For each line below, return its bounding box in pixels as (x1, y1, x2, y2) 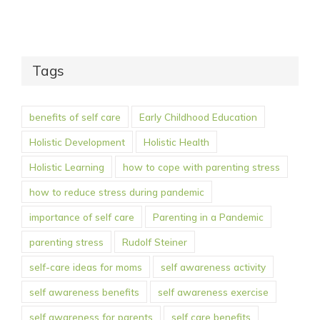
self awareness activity (161, 260, 266, 273)
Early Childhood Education (139, 110, 257, 123)
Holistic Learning (29, 160, 104, 173)
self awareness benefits (29, 285, 139, 298)
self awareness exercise (158, 285, 269, 298)
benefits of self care (29, 110, 121, 123)
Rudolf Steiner (122, 235, 187, 248)
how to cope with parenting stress (123, 160, 280, 173)
